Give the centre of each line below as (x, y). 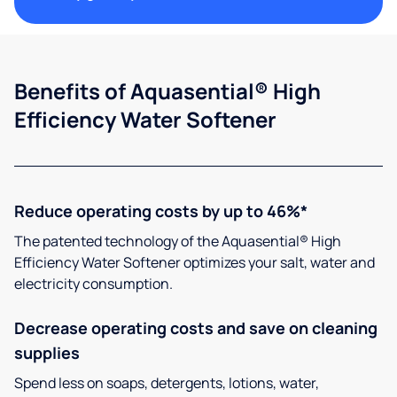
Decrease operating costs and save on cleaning (196, 328)
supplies (47, 353)
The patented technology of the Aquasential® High (178, 241)
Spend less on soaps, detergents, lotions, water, (167, 383)
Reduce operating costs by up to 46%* (161, 211)
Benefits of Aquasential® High (167, 91)
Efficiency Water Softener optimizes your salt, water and (195, 263)
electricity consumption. (93, 284)
